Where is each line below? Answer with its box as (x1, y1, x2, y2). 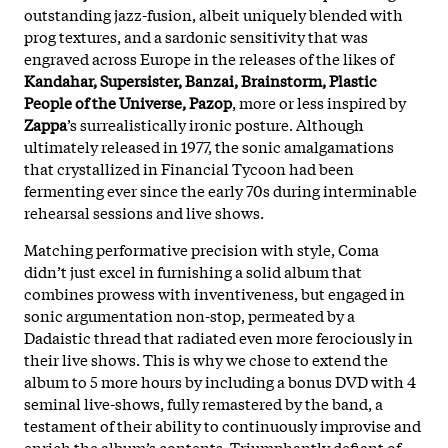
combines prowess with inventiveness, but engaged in (24, 281, 405, 304)
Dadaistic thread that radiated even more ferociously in (24, 325, 413, 348)
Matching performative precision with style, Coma (24, 237, 379, 260)
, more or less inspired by (232, 90, 406, 113)
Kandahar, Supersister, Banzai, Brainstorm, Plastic (24, 68, 377, 91)
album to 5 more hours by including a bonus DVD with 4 (24, 369, 416, 392)
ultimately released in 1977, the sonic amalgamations (24, 134, 394, 157)
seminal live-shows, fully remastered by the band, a (24, 391, 383, 414)
